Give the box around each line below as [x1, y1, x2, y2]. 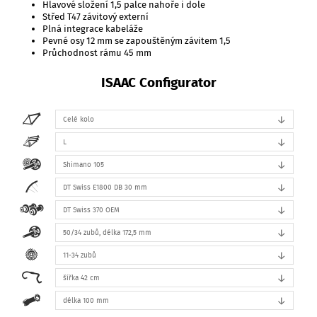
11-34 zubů [63, 249, 97, 260]
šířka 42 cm [63, 272, 100, 283]
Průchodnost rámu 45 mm [42, 46, 151, 59]
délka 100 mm [63, 294, 110, 306]
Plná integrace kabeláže [42, 22, 143, 35]
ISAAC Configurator [105, 72, 217, 92]
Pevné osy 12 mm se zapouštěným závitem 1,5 [42, 34, 231, 47]
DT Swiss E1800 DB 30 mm [63, 181, 148, 192]
